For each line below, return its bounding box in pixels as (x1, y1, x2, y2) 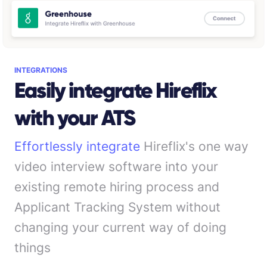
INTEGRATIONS (14, 65, 67, 74)
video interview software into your (14, 159, 218, 174)
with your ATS (14, 104, 135, 131)
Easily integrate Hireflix (14, 76, 217, 104)
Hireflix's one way (140, 138, 249, 154)
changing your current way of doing (14, 219, 226, 235)
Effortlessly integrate (14, 138, 140, 154)
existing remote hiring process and (14, 179, 219, 194)
